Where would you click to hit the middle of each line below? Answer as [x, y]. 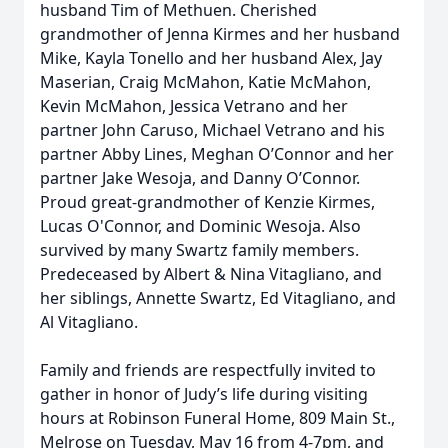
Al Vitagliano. [89, 322]
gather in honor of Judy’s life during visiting [204, 394]
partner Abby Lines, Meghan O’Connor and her [217, 154]
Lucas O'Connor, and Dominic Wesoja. [184, 226]
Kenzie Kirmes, [319, 202]
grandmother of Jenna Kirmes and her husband [220, 34]
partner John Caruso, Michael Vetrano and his [212, 130]
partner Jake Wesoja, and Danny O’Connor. [200, 178]
